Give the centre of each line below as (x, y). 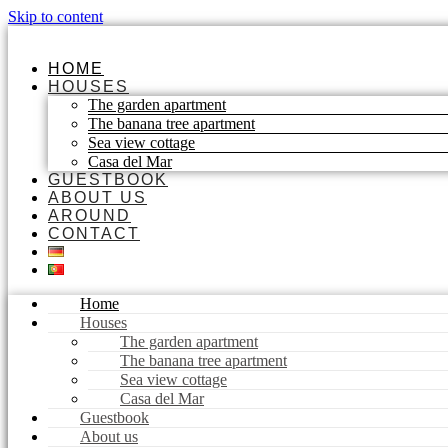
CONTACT (94, 233)
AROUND (89, 215)
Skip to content (55, 16)
